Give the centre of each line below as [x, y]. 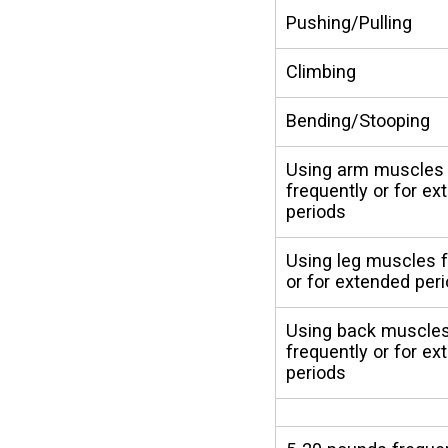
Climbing [321, 71]
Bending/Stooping [358, 120]
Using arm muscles [365, 169]
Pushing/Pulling [349, 22]
